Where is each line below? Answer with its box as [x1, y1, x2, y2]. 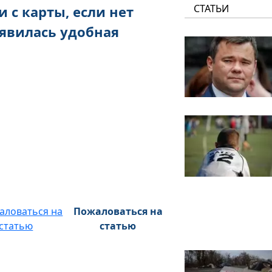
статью [100, 219, 137, 233]
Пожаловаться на [73, 205, 163, 218]
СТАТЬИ [194, 2, 229, 16]
